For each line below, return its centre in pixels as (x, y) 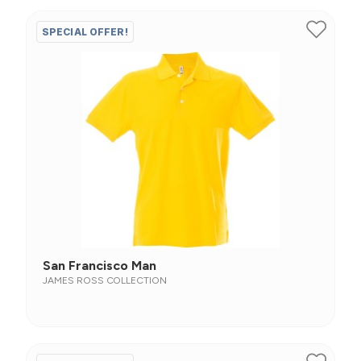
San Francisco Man (100, 266)
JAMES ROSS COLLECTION (105, 280)
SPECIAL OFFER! (85, 32)
